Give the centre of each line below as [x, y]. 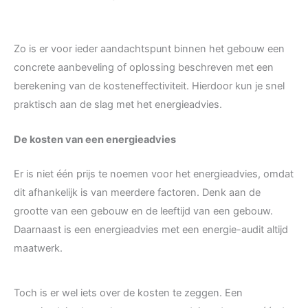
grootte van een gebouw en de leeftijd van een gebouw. [143, 211]
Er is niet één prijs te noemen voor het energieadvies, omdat [154, 174]
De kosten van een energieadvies [95, 139]
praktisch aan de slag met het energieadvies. [118, 105]
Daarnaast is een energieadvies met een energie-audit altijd [151, 229]
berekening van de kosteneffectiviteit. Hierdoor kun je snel [149, 86]
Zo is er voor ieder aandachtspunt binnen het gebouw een [149, 49]
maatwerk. [38, 248]
